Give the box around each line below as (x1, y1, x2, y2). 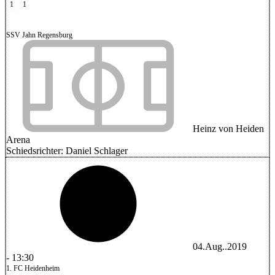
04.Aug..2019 (193, 241, 247, 252)
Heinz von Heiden (190, 123, 264, 134)
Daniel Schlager (66, 145, 128, 156)
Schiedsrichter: (6, 145, 66, 156)
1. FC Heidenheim (6, 264, 60, 273)
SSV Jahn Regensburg (6, 31, 72, 39)
